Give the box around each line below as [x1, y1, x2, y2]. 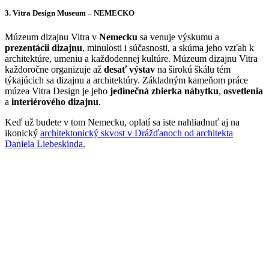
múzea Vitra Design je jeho [5, 85, 110, 96]
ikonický [5, 127, 40, 138]
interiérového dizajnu [11, 96, 98, 107]
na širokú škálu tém [155, 64, 231, 74]
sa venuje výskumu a [138, 31, 219, 42]
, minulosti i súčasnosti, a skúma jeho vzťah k [82, 42, 254, 53]
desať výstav [104, 64, 155, 74]
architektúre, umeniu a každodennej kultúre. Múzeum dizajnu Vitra [5, 53, 258, 64]
